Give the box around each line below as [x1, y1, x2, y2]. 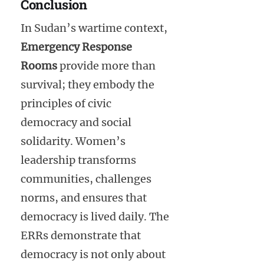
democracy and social [21, 115, 131, 130]
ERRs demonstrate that [21, 229, 141, 243]
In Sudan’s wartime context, [21, 21, 167, 35]
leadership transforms [21, 153, 136, 167]
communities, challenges [21, 172, 151, 186]
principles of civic [21, 97, 111, 111]
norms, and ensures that [21, 191, 147, 205]
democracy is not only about [21, 247, 166, 262]
